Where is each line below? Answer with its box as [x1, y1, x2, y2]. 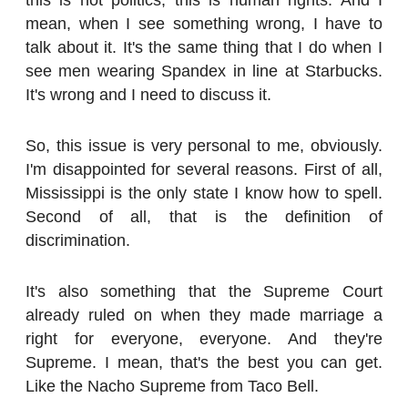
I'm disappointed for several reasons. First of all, [25, 159, 382, 178]
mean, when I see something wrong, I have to [25, 14, 382, 33]
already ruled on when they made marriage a [25, 305, 382, 324]
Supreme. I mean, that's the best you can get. [25, 352, 382, 372]
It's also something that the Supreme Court [25, 281, 382, 301]
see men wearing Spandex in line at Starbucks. [25, 61, 382, 80]
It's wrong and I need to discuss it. [25, 85, 271, 104]
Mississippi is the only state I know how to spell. [25, 183, 382, 202]
